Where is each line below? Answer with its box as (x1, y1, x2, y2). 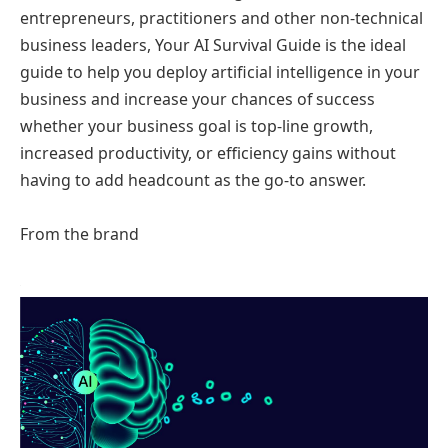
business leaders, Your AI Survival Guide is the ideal (20, 33, 406, 56)
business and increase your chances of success (20, 87, 375, 110)
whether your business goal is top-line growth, (20, 114, 373, 137)
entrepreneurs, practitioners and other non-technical (20, 6, 423, 29)
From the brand (20, 222, 139, 245)
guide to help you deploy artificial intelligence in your (20, 60, 420, 83)
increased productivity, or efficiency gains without (20, 141, 396, 164)
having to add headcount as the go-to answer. (20, 168, 366, 191)
